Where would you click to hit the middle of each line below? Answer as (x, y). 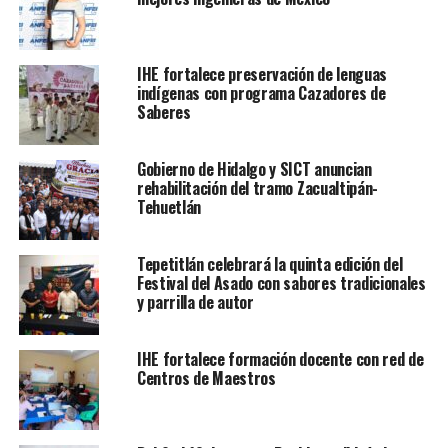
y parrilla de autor (195, 302)
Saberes (163, 112)
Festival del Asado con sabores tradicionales (281, 283)
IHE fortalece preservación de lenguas (262, 74)
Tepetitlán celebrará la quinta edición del (269, 264)
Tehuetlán (168, 207)
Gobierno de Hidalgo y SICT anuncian (254, 169)
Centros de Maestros (208, 378)
